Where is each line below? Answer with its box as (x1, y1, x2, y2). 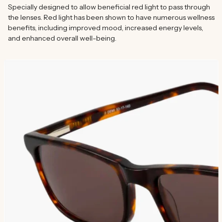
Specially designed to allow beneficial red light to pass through (7, 2, 210, 11)
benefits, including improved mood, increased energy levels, (7, 23, 203, 32)
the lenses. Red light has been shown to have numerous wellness (7, 12, 215, 22)
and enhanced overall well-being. (7, 33, 118, 43)
